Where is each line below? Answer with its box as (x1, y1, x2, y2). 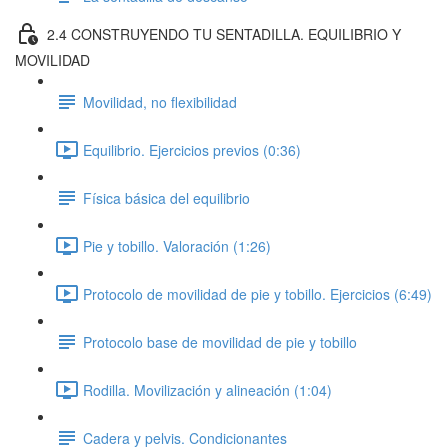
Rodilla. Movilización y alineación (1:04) (83, 379, 332, 400)
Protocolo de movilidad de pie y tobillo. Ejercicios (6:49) (83, 283, 432, 304)
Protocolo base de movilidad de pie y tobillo (83, 331, 357, 352)
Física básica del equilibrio (83, 187, 250, 208)
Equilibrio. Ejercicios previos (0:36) (83, 139, 301, 160)
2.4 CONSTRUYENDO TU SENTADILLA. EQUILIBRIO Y (47, 23, 401, 44)
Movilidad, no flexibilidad (83, 91, 237, 112)
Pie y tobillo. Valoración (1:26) (83, 235, 271, 256)
